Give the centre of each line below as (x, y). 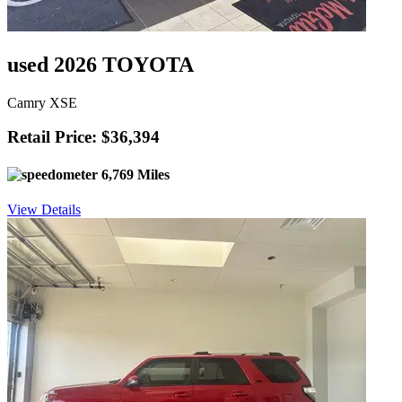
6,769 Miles (134, 174)
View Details (44, 210)
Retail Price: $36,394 (83, 137)
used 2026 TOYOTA (100, 64)
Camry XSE (42, 102)
